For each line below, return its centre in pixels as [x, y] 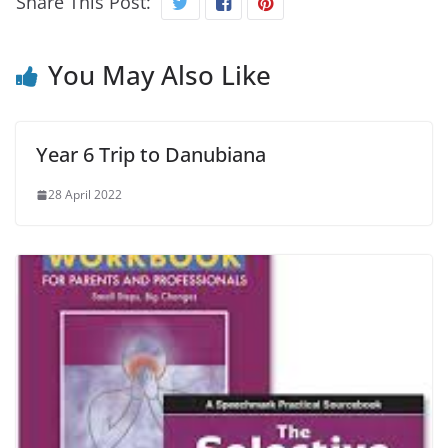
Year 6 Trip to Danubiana [151, 155]
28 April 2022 [85, 195]
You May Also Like [159, 75]
